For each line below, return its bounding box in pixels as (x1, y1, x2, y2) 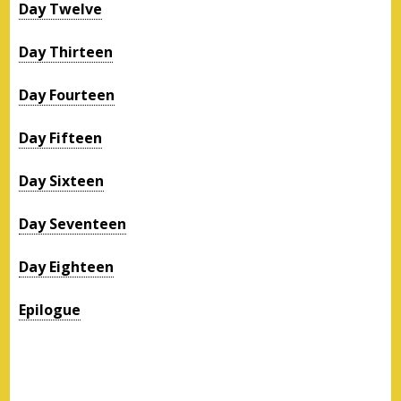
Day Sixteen (19, 170, 105, 191)
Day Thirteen (19, 41, 114, 62)
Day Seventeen (19, 213, 127, 234)
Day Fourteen (19, 84, 115, 105)
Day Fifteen (19, 127, 103, 148)
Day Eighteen (19, 256, 115, 277)
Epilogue (19, 299, 81, 320)
